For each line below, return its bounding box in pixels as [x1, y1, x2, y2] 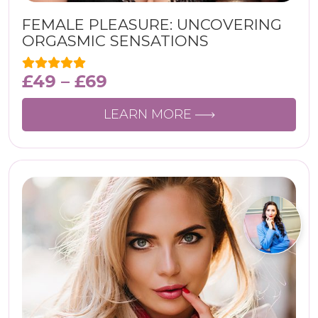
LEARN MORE [103, 106, 195, 122]
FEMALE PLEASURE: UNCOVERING [22, 16, 282, 33]
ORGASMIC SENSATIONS [22, 32, 209, 50]
